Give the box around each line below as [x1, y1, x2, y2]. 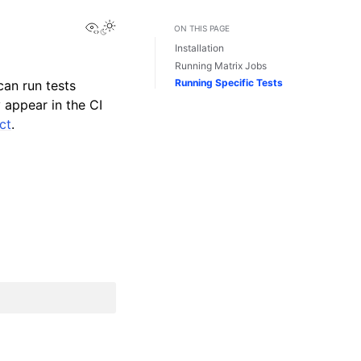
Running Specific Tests [175, 77, 283, 89]
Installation [175, 42, 224, 55]
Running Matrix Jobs [175, 59, 267, 72]
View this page [99, 18, 189, 34]
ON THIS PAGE [174, 23, 230, 33]
